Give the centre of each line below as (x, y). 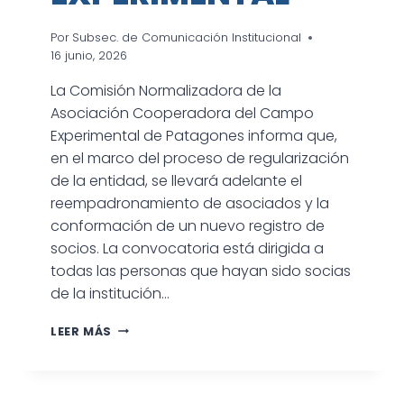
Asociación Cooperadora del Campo (182, 113)
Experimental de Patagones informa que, (194, 135)
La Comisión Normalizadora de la (166, 90)
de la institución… (110, 293)
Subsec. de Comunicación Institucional (187, 37)
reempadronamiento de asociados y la (190, 203)
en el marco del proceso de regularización (200, 158)
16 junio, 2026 (89, 55)
